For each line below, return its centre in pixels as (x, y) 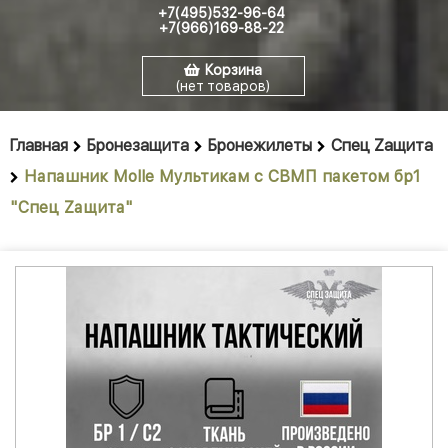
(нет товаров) (223, 86)
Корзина (233, 70)
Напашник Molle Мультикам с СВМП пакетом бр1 (222, 177)
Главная (39, 146)
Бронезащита (138, 146)
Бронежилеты (260, 146)
